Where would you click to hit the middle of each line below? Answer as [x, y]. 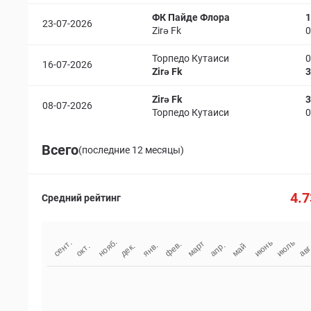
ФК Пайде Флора [191, 17]
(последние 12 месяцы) [131, 150]
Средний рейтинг [81, 197]
